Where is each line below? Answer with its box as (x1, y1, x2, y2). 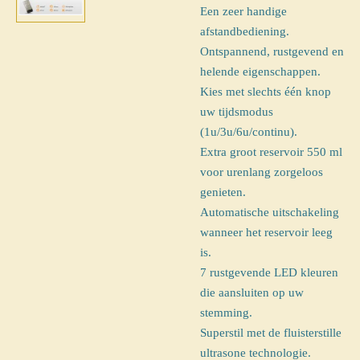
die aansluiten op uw (200, 285, 304, 299)
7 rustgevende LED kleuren (200, 265, 338, 279)
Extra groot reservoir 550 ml (200, 145, 342, 158)
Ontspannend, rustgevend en (200, 44, 344, 58)
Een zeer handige (200, 4, 287, 18)
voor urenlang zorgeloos (200, 165, 323, 178)
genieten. (200, 185, 246, 198)
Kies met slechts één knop (200, 84, 331, 98)
